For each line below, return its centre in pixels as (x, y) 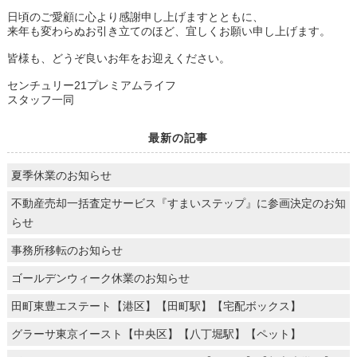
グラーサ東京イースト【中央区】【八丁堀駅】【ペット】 (156, 334)
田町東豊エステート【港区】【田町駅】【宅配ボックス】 (156, 306)
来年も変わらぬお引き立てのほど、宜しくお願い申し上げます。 (169, 31)
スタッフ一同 (40, 100)
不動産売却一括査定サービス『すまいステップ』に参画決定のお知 (178, 204)
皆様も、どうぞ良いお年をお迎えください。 (118, 59)
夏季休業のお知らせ (61, 176)
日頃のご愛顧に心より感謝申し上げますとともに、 (135, 17)
